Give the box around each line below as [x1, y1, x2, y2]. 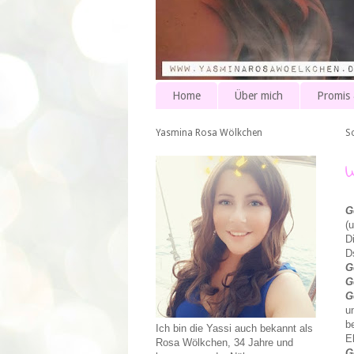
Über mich [235, 89, 283, 103]
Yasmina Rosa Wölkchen [156, 127, 262, 139]
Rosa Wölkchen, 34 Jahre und [156, 337, 293, 349]
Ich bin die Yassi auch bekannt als [156, 322, 313, 335]
